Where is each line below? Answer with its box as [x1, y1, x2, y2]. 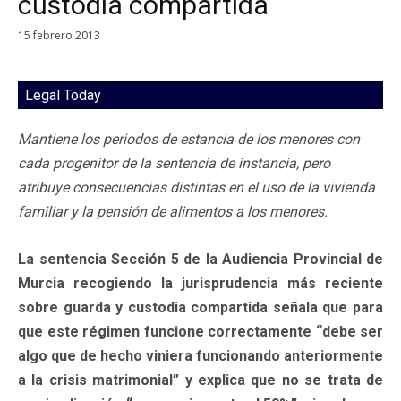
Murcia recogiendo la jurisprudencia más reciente [18, 274, 383, 292]
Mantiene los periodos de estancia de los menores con [18, 130, 360, 148]
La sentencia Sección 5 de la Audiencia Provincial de [18, 250, 383, 268]
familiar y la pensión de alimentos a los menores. [18, 202, 328, 220]
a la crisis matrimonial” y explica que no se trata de [18, 371, 383, 388]
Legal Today [25, 86, 101, 104]
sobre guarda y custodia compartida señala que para [18, 298, 383, 316]
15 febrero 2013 [18, 27, 100, 43]
